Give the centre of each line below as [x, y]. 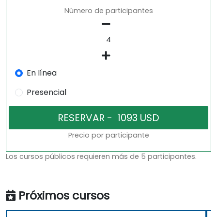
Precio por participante [108, 135]
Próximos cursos [64, 196]
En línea [41, 73]
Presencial [46, 93]
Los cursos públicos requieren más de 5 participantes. [101, 157]
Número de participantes [108, 11]
